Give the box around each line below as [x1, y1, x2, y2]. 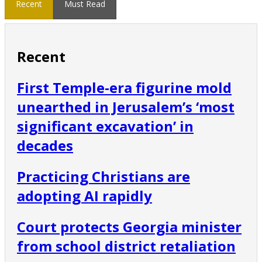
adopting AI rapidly [17, 186, 152, 206]
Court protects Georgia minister [17, 217, 242, 237]
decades [17, 136, 73, 156]
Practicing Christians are [17, 167, 190, 187]
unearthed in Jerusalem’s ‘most [17, 97, 235, 117]
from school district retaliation [17, 236, 236, 256]
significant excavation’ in [17, 116, 194, 136]
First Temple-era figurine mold [17, 78, 232, 98]
